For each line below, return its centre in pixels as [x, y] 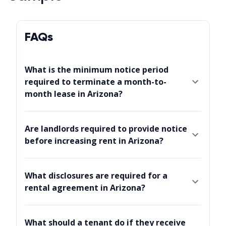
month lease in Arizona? [74, 94]
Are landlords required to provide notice [106, 129]
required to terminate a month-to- [96, 82]
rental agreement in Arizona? [85, 188]
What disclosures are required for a [96, 176]
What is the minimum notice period [97, 70]
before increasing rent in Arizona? [94, 141]
